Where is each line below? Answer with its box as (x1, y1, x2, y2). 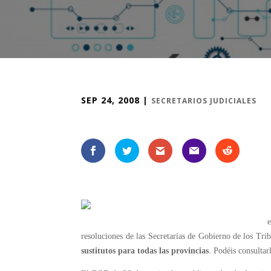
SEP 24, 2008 (81, 94, 140, 106)
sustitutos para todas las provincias (81, 246, 209, 256)
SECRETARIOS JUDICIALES (151, 96, 257, 106)
